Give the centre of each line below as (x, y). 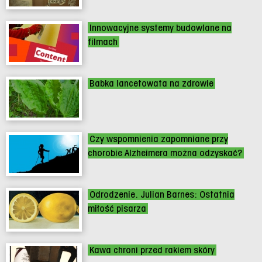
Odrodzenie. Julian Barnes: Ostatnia (162, 194)
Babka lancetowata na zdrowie (151, 83)
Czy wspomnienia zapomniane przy (159, 139)
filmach (103, 42)
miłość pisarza (117, 208)
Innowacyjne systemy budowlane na (161, 27)
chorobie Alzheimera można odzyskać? (165, 153)
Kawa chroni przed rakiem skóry (152, 250)
